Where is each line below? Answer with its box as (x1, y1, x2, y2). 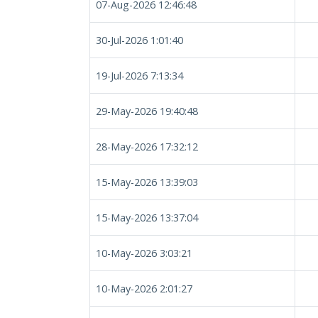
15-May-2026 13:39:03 (96, 175, 198, 189)
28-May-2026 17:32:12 (96, 140, 198, 153)
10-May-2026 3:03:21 (96, 246, 192, 260)
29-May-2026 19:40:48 (96, 104, 198, 118)
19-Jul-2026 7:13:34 (96, 69, 183, 82)
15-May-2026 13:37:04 (96, 211, 198, 224)
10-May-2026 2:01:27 (96, 282, 192, 295)
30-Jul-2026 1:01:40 (96, 33, 183, 47)
